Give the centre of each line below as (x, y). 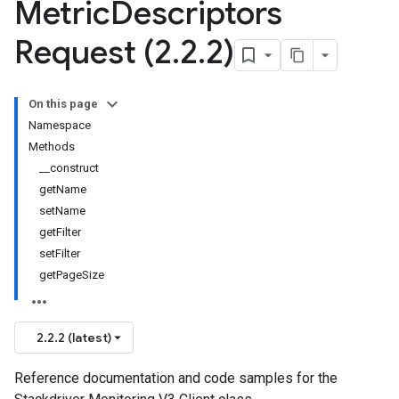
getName (63, 189)
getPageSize (72, 275)
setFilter (60, 253)
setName (62, 211)
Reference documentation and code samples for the (176, 378)
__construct (69, 168)
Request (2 (93, 52)
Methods (52, 147)
